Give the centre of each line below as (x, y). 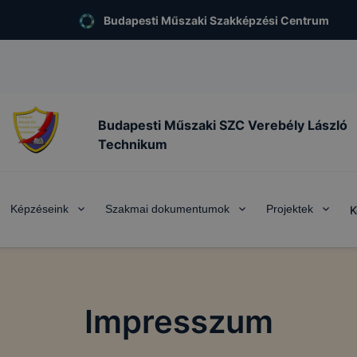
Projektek (289, 209)
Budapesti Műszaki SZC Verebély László (223, 125)
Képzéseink (39, 209)
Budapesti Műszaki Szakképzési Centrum (216, 20)
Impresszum (178, 322)
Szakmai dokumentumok (167, 209)
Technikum (133, 144)
